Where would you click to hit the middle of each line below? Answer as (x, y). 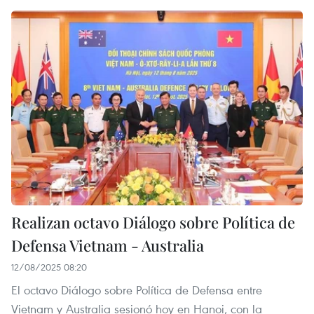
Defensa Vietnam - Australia (108, 245)
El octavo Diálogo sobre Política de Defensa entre (137, 289)
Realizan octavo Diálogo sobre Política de (153, 222)
